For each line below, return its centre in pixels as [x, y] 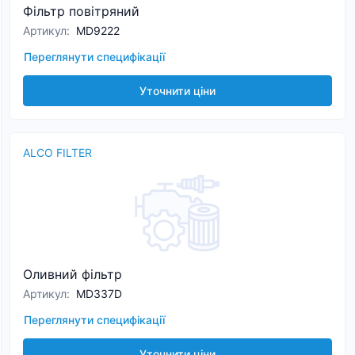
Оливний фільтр [73, 274]
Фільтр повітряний [81, 11]
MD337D [99, 294]
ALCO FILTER [57, 153]
